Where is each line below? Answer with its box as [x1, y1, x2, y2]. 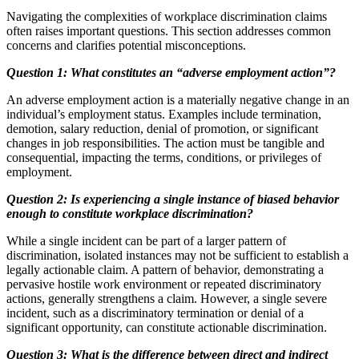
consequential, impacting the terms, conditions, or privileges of [6, 150, 321, 164]
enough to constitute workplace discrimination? [6, 206, 253, 220]
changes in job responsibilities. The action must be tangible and [6, 135, 325, 150]
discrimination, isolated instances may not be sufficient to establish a [6, 248, 349, 262]
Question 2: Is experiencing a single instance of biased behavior [6, 192, 339, 206]
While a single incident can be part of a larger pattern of [6, 233, 286, 248]
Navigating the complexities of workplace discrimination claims [6, 9, 327, 23]
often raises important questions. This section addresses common [6, 23, 331, 38]
